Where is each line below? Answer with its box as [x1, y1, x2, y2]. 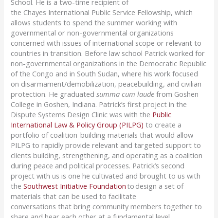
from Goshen [156, 89, 199, 99]
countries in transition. [11, 48, 85, 58]
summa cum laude [96, 89, 157, 99]
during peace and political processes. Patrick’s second [11, 160, 185, 170]
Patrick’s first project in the [99, 99, 187, 109]
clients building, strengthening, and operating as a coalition [11, 150, 203, 160]
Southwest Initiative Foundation [23, 181, 127, 191]
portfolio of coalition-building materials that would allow [11, 129, 194, 140]
